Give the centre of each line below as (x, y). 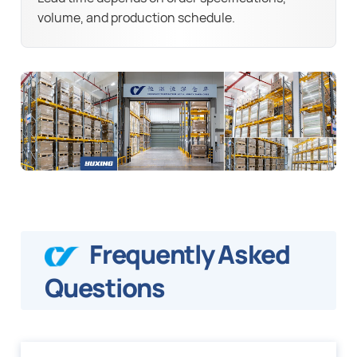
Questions (105, 287)
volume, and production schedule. (137, 18)
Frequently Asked (190, 254)
